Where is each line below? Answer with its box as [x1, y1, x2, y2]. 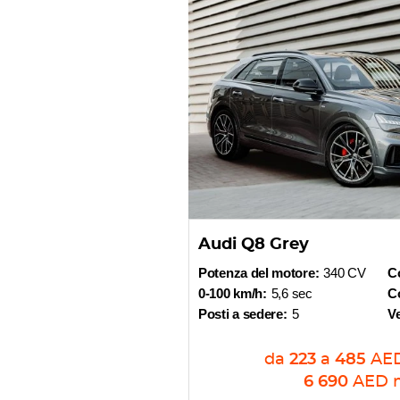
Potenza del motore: [198, 265, 320, 280]
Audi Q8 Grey [198, 237, 309, 253]
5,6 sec [271, 286, 312, 301]
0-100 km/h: [198, 286, 267, 301]
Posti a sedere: [198, 306, 287, 321]
